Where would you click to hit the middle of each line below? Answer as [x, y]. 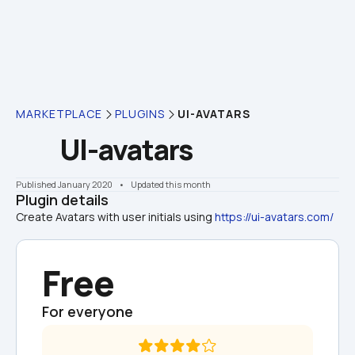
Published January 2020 [64, 184]
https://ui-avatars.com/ [274, 217]
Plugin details [62, 200]
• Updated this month [162, 184]
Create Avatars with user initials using [115, 217]
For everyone [88, 311]
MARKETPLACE [59, 114]
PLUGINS [140, 114]
